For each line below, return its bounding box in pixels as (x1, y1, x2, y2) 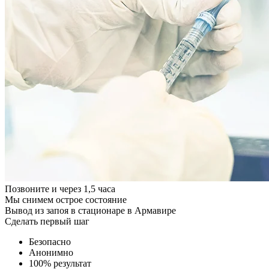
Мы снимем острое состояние (5, 195, 127, 205)
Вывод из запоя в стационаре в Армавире (5, 205, 176, 216)
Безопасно (29, 237, 71, 247)
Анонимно (29, 247, 73, 258)
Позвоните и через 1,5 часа (5, 184, 115, 194)
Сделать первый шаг (5, 216, 89, 226)
